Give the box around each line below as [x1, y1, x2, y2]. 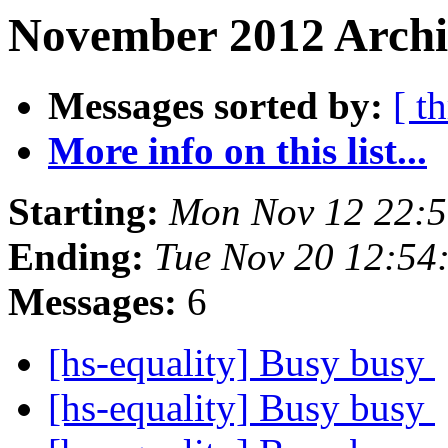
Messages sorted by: [48, 84, 383, 128]
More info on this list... [48, 129, 427, 173]
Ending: [8, 235, 144, 279]
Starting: [8, 190, 159, 234]
